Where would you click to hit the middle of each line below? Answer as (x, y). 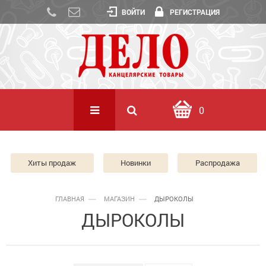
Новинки (136, 163)
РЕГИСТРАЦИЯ (195, 12)
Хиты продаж (52, 163)
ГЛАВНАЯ (70, 199)
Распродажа (217, 163)
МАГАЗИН (119, 199)
